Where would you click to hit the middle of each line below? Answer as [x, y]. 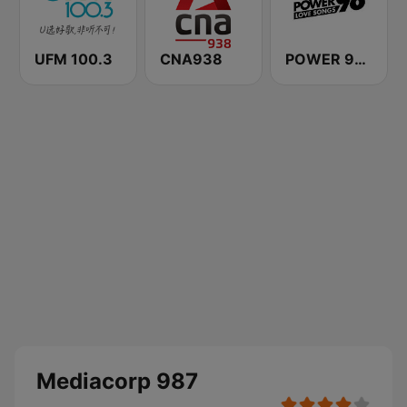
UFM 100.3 [74, 59]
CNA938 [191, 59]
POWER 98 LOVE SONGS [360, 59]
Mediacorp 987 [117, 381]
